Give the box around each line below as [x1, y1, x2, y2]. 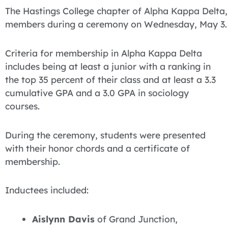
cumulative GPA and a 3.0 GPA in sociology [5, 87, 189, 98]
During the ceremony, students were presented [5, 129, 206, 140]
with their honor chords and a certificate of [5, 142, 190, 154]
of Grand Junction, [94, 213, 178, 225]
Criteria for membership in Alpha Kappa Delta [5, 47, 202, 59]
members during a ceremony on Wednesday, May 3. [5, 18, 227, 30]
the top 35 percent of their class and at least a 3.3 [5, 73, 216, 85]
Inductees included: [5, 184, 89, 196]
